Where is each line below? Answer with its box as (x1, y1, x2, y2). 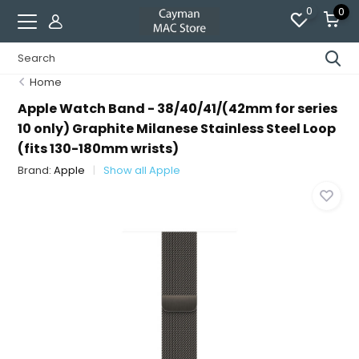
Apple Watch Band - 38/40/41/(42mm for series (18, 99, 338, 118)
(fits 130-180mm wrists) (18, 139, 179, 158)
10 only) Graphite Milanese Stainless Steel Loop (18, 119, 337, 138)
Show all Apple (103, 163, 181, 178)
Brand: (18, 163, 54, 178)
